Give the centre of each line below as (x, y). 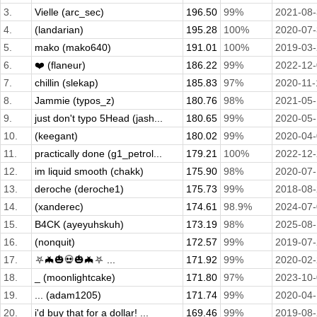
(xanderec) (59, 207)
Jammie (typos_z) (75, 101)
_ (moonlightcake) (75, 278)
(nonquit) (55, 242)
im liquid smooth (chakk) (89, 172)
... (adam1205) (68, 295)
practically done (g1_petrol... (98, 154)
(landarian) (59, 30)
